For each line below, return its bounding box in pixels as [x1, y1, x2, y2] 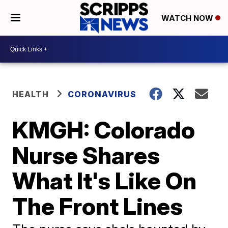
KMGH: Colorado [12, 116, 195, 144]
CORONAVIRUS [68, 89, 137, 99]
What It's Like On [12, 166, 197, 195]
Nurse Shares [12, 141, 160, 169]
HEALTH [12, 89, 49, 99]
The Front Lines [12, 192, 183, 220]
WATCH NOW [161, 13, 215, 23]
